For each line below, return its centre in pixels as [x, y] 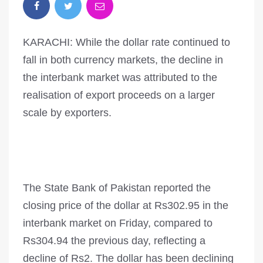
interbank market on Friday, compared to [118, 223]
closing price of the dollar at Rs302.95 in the [126, 206]
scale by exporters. [67, 113]
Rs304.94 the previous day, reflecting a [114, 241]
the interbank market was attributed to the [120, 78]
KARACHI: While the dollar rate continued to [127, 43]
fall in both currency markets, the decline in [123, 60]
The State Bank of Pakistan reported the [117, 188]
